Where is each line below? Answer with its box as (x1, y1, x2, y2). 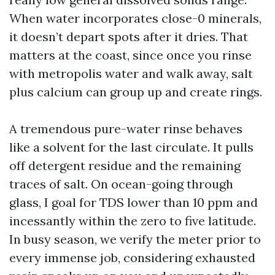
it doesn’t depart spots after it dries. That (9, 29, 248, 44)
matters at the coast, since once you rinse (9, 47, 252, 63)
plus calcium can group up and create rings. (9, 84, 262, 99)
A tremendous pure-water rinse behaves (9, 121, 242, 136)
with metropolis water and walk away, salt (9, 66, 253, 81)
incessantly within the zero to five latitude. (9, 213, 256, 228)
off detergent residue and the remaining (9, 158, 241, 173)
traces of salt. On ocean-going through (9, 176, 233, 192)
